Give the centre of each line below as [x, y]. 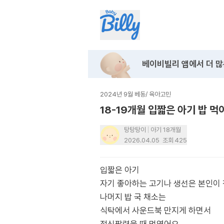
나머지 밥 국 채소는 [133, 197]
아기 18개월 [166, 130]
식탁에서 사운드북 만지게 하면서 [155, 210]
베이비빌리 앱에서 [173, 64]
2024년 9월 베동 [123, 94]
